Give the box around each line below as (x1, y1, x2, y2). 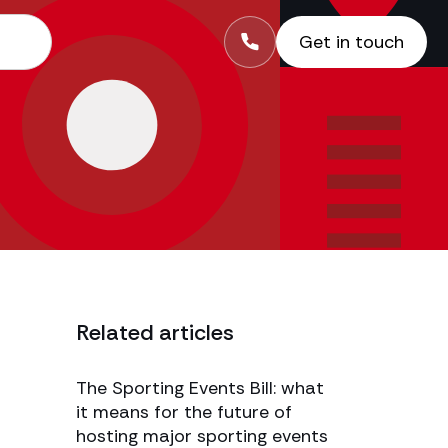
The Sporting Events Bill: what (76, 376, 324, 400)
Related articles (76, 318, 234, 347)
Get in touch (299, 30, 404, 54)
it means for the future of (76, 400, 292, 424)
